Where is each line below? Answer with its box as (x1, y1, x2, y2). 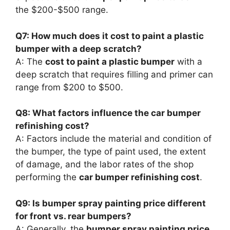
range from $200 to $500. (15, 82, 123, 92)
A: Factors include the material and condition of (15, 133, 212, 144)
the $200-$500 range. (15, 5, 108, 15)
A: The (15, 56, 45, 67)
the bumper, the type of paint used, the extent (15, 146, 206, 157)
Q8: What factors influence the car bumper (15, 108, 201, 118)
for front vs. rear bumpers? (15, 210, 131, 221)
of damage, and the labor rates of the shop (15, 159, 194, 169)
